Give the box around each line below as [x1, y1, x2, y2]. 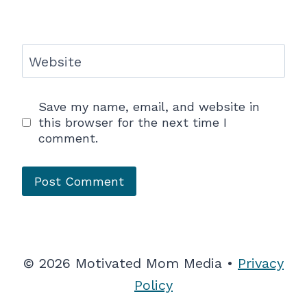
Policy [134, 277, 173, 293]
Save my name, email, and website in [38, 99, 260, 114]
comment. [38, 131, 98, 146]
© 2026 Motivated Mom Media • [23, 255, 238, 271]
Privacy [238, 255, 284, 271]
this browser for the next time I [38, 115, 227, 130]
